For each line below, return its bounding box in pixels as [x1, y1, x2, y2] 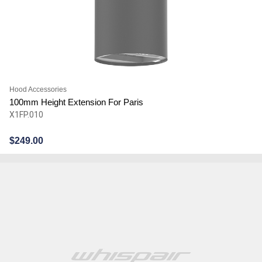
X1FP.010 [9, 110, 43, 120]
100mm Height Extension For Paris [9, 97, 143, 108]
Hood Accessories [9, 85, 67, 94]
